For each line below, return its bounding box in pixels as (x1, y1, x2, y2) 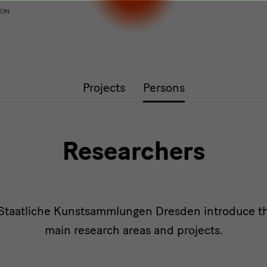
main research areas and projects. (44, 223, 223, 237)
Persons (142, 80, 185, 95)
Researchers (62, 136, 205, 166)
